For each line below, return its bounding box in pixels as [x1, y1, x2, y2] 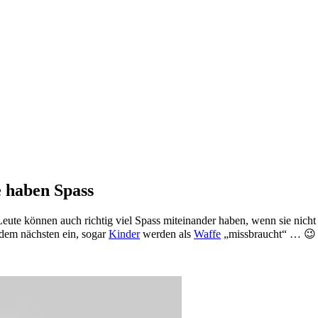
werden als [140, 227, 194, 240]
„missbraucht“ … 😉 [221, 227, 316, 240]
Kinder [109, 227, 140, 240]
